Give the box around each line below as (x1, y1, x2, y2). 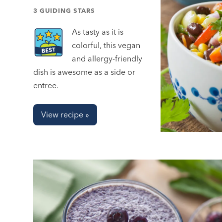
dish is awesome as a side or (33, 67, 136, 77)
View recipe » (41, 110, 90, 120)
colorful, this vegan (72, 40, 141, 51)
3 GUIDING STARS (33, 6, 96, 14)
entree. (33, 80, 59, 91)
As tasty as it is (72, 27, 124, 37)
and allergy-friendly (72, 54, 143, 64)
